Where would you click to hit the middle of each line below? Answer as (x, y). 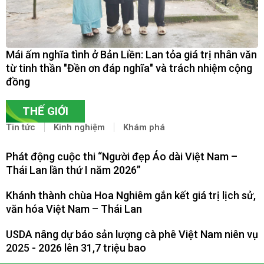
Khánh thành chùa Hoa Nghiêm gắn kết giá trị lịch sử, (131, 195)
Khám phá (144, 127)
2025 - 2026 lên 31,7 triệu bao (76, 247)
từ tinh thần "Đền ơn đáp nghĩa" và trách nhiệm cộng (129, 68)
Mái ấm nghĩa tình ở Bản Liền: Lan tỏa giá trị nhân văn (131, 54)
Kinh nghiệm (79, 127)
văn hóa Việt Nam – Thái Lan (74, 209)
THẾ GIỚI (45, 111)
